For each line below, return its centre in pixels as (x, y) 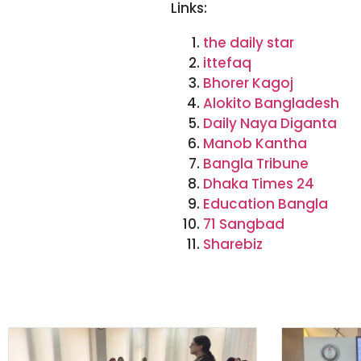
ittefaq (227, 62)
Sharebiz (232, 244)
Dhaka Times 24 (258, 183)
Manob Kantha (255, 143)
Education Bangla (265, 203)
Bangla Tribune (255, 163)
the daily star (248, 42)
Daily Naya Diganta (270, 123)
